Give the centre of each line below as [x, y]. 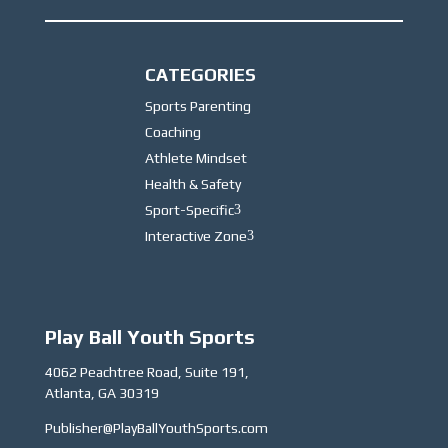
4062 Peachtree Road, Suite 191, [146, 372]
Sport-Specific [189, 210]
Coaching [172, 132]
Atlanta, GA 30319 [101, 393]
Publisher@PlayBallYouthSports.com [156, 428]
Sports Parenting [197, 106]
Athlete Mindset [195, 158]
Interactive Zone [195, 236]
